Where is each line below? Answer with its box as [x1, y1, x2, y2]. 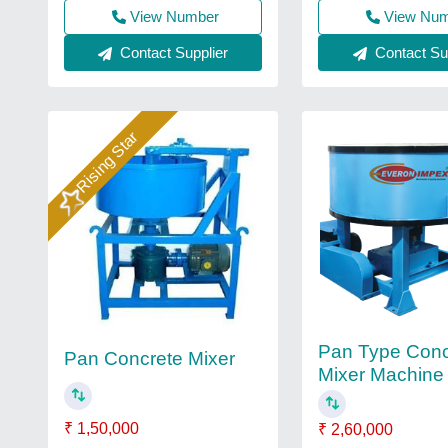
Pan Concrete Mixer [64, 348, 235, 370]
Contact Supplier [116, 44, 229, 61]
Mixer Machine [318, 364, 445, 385]
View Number [129, 8, 219, 25]
